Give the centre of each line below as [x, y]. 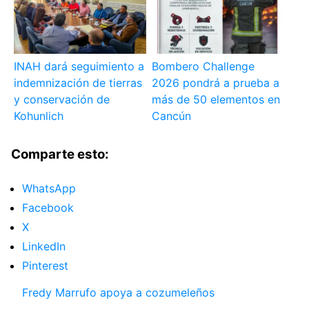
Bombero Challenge [203, 67]
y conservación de [62, 100]
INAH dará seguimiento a [79, 67]
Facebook [48, 208]
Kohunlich [39, 116]
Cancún [171, 116]
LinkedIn [44, 247]
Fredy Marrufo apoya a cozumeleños [118, 293]
